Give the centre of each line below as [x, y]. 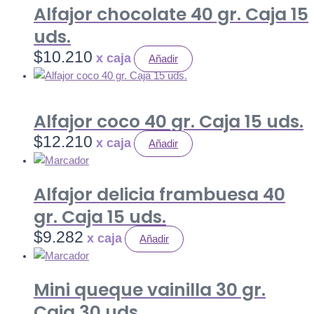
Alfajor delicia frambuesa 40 [159, 195]
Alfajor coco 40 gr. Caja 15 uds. [169, 122]
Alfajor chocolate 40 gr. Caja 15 [171, 14]
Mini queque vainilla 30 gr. [150, 289]
